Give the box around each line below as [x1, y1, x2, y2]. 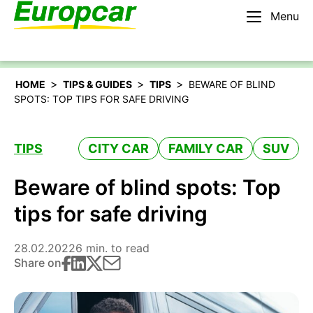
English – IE [23, 25, 83, 40]
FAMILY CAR [168, 141, 243, 156]
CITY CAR [88, 141, 149, 156]
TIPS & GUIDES [63, 78, 132, 90]
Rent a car [223, 25, 278, 40]
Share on [14, 256, 61, 270]
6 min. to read [75, 241, 150, 255]
